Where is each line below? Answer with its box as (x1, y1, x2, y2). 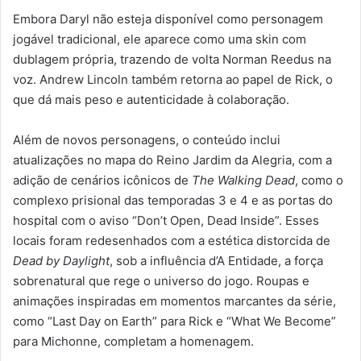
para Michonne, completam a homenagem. (13, 333, 254, 349)
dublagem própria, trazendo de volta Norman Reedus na (13, 51, 331, 67)
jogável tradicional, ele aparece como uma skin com (13, 31, 306, 47)
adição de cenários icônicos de (13, 172, 192, 188)
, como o (295, 172, 343, 188)
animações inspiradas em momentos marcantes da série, (13, 293, 336, 309)
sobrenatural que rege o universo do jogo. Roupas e (13, 272, 309, 288)
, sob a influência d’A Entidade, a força (110, 252, 323, 268)
